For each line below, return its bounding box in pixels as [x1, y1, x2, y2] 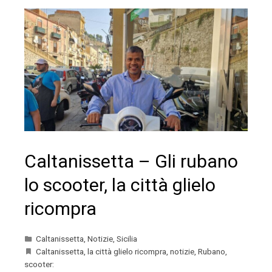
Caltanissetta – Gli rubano [24, 151, 238, 172]
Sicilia [117, 234, 137, 244]
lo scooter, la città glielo [24, 174, 216, 196]
